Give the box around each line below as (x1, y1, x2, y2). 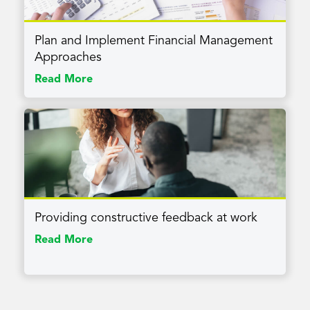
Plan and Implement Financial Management (35, 35, 273, 48)
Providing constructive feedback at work (35, 212, 257, 225)
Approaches (35, 51, 102, 64)
